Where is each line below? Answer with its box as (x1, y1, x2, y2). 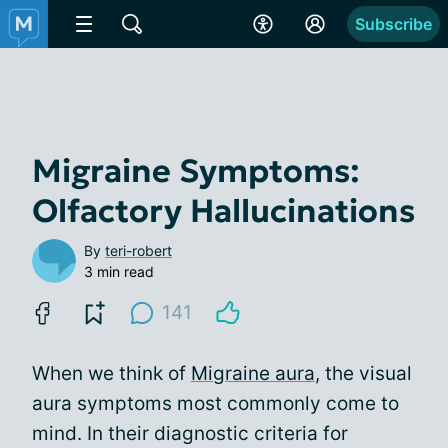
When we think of (32, 362, 191, 385)
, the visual (315, 362, 412, 385)
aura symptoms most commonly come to (32, 392, 399, 415)
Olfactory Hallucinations (32, 191, 415, 231)
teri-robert (105, 242, 172, 259)
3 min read (84, 263, 154, 280)
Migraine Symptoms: (32, 151, 360, 191)
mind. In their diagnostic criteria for (32, 422, 348, 445)
